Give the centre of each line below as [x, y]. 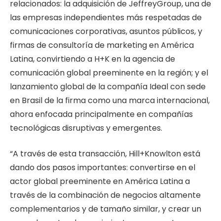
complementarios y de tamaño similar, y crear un [106, 209]
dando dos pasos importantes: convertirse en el [103, 168]
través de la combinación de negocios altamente [105, 195]
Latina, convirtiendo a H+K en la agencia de [92, 59]
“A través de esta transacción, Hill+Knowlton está [105, 154]
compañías [171, 114]
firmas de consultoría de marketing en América [102, 45]
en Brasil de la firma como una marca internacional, [110, 100]
